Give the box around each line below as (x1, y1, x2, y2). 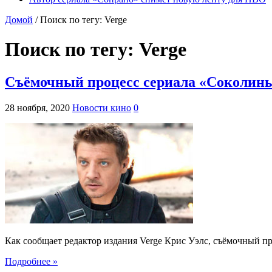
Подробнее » (5, 256, 58, 267)
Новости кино (72, 102, 131, 113)
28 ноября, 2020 (5, 102, 70, 113)
